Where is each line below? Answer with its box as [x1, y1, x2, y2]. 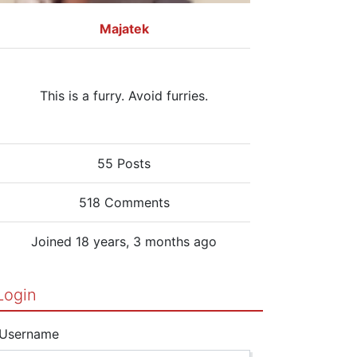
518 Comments [78, 194, 170, 210]
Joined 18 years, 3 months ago [31, 233, 218, 249]
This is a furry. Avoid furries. [40, 87, 209, 104]
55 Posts [97, 155, 151, 171]
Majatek [99, 20, 149, 37]
